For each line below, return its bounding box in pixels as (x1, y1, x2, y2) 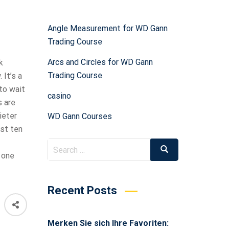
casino (47, 91, 71, 101)
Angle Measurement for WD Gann (47, 24, 168, 33)
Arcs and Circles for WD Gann (47, 57, 153, 67)
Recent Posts (47, 184, 117, 197)
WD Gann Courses (47, 111, 112, 121)
